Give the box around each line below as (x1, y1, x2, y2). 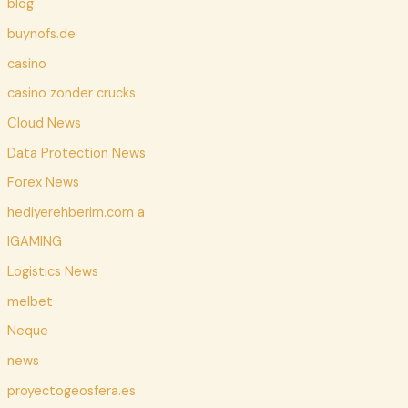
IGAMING (6, 233, 62, 251)
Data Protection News (6, 144, 146, 162)
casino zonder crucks (6, 85, 136, 103)
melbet (6, 292, 53, 311)
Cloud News (6, 114, 81, 132)
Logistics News (6, 263, 98, 281)
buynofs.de (6, 25, 76, 43)
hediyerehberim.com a (6, 203, 145, 221)
